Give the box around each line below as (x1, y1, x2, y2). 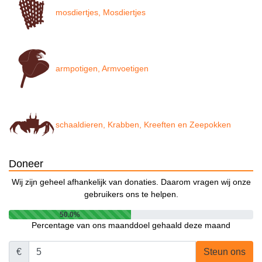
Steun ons (204, 247, 246, 257)
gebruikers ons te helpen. (84, 189, 178, 199)
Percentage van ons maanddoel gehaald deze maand (32, 220, 230, 230)
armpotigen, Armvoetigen (56, 64, 149, 74)
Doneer (9, 158, 43, 170)
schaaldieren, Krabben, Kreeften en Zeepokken (56, 120, 231, 130)
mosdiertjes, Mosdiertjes (56, 8, 146, 18)
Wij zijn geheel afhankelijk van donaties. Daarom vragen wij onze (11, 177, 251, 187)
